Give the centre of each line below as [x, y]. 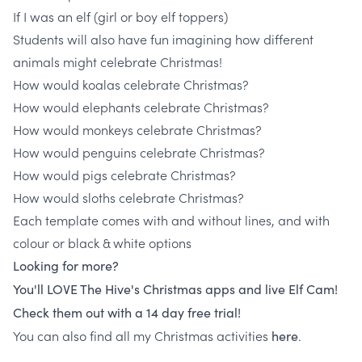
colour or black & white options [102, 242]
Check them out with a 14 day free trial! [127, 312]
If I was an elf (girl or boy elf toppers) [120, 16]
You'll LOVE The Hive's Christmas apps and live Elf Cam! [175, 289]
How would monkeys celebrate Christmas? [137, 129]
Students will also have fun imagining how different [163, 39]
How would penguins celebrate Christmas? [139, 152]
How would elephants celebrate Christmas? [141, 107]
